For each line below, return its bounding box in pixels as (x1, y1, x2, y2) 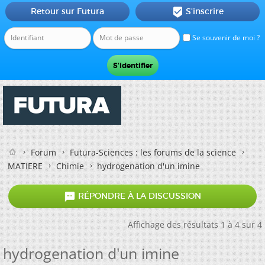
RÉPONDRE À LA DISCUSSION (76, 190, 201, 202)
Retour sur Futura (30, 6, 104, 17)
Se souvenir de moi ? (190, 33, 260, 43)
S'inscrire (185, 6, 224, 17)
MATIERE (8, 160, 43, 172)
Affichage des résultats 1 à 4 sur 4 (128, 219, 262, 230)
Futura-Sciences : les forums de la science (70, 147, 236, 158)
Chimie (56, 160, 84, 172)
